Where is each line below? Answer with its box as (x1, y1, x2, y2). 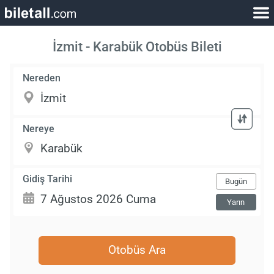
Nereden (23, 72, 61, 84)
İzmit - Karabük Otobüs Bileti (52, 39, 222, 55)
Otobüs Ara (108, 243, 166, 257)
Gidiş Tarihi (23, 172, 73, 185)
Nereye (23, 122, 55, 135)
